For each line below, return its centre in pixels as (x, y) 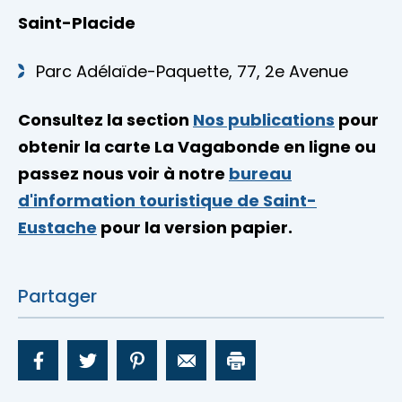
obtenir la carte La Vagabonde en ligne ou (197, 147)
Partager (57, 297)
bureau (260, 174)
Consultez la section (105, 120)
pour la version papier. (195, 228)
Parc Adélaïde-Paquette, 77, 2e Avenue (192, 72)
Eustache (57, 228)
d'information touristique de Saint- (167, 201)
